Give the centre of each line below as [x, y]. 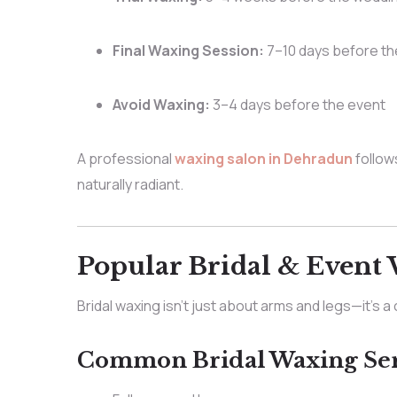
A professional [125, 158]
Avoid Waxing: [161, 104]
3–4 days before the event [297, 104]
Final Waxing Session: [188, 50]
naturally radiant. [130, 184]
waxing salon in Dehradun [263, 158]
